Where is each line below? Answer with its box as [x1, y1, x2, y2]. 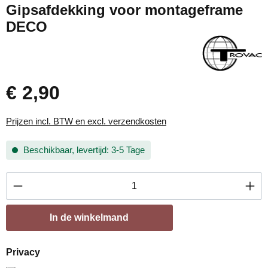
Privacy [6, 247, 40, 257]
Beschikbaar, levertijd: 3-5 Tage [21, 145, 145, 155]
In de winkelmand [50, 212, 129, 223]
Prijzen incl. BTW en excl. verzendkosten [6, 116, 166, 126]
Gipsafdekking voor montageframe [6, 2, 243, 18]
